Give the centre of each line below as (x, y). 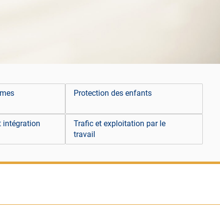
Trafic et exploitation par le (120, 124)
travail (85, 135)
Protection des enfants (113, 93)
